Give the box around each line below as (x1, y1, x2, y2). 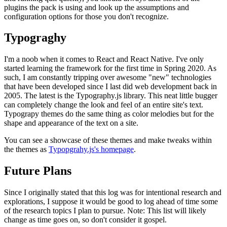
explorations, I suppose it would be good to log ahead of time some (4, 197, 218, 206)
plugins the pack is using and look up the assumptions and (4, 3, 189, 12)
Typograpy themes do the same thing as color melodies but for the (4, 109, 214, 119)
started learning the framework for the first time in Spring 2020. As (4, 64, 216, 73)
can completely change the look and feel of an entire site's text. (4, 100, 203, 109)
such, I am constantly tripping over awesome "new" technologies (4, 73, 211, 82)
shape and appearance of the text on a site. (4, 119, 138, 128)
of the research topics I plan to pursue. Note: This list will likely (4, 206, 206, 215)
